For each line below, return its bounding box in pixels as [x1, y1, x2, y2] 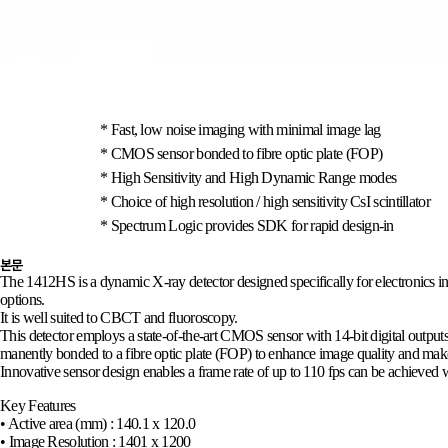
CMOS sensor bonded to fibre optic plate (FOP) [110, 145, 383, 162]
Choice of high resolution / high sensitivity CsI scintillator [110, 193, 430, 210]
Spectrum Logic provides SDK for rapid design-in [110, 217, 394, 234]
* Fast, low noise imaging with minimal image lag [100, 121, 381, 138]
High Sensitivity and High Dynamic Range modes [110, 169, 397, 186]
